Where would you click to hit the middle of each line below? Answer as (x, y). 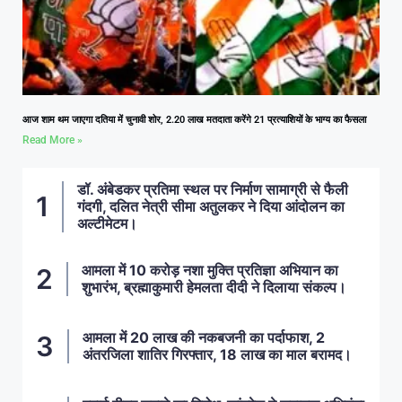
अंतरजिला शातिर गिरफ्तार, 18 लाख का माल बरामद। (217, 355)
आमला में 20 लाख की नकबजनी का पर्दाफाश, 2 (204, 338)
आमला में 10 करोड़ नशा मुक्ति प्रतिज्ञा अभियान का (210, 271)
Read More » (52, 140)
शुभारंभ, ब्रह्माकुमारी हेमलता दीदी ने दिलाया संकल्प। (214, 288)
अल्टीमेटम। (107, 223)
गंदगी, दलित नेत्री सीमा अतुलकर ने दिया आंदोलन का (211, 206)
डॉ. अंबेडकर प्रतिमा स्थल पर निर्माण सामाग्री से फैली (213, 189)
